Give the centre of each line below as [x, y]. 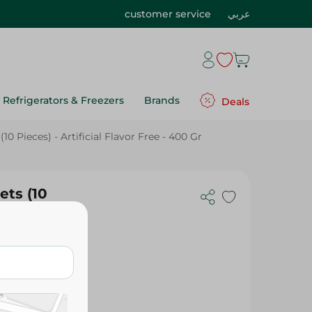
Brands [162, 100]
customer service [168, 14]
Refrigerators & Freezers [63, 100]
